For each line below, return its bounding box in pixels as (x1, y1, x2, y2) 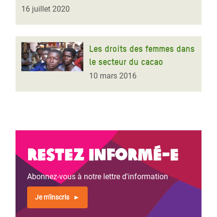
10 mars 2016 (89, 71, 137, 80)
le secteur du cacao (89, 57, 163, 67)
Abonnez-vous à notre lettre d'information (27, 172, 168, 181)
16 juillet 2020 (21, 4, 70, 14)
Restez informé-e (27, 141, 179, 165)
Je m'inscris (35, 193, 69, 201)
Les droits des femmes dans (89, 44, 195, 54)
